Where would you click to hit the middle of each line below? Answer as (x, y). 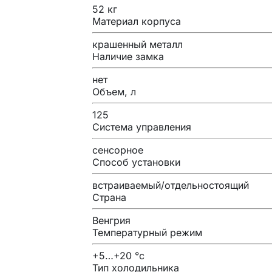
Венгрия (111, 220)
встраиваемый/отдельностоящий (171, 185)
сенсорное (118, 150)
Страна (109, 197)
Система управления (142, 127)
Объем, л (114, 91)
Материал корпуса (137, 21)
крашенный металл (138, 44)
